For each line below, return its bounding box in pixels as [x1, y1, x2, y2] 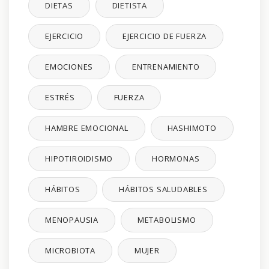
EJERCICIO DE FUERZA [122, 31, 207, 42]
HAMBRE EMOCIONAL [45, 122, 128, 134]
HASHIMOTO [167, 122, 217, 134]
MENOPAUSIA [45, 214, 98, 226]
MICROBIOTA [45, 245, 95, 256]
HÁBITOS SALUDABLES [119, 184, 208, 195]
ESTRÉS [45, 92, 75, 103]
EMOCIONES [45, 61, 94, 73]
